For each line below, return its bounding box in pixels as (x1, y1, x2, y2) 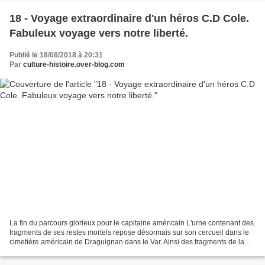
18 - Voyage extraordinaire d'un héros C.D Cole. (9, 12, 249, 25)
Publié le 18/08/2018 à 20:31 (9, 51, 103, 60)
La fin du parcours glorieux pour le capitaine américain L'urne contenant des (9, 218, 254, 227)
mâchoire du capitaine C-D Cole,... (9, 247, 120, 256)
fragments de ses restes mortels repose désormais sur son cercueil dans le (9, 228, 249, 237)
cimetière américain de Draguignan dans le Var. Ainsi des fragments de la (9, 237, 244, 246)
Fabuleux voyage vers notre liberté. (9, 27, 188, 40)
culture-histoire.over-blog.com (23, 60, 125, 69)
